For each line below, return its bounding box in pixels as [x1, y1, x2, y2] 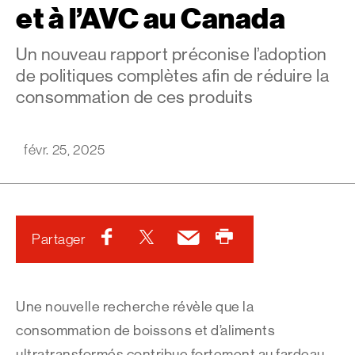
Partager [32, 231, 86, 247]
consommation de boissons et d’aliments [16, 323, 275, 338]
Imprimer [237, 229, 297, 247]
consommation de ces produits [16, 87, 253, 107]
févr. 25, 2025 [24, 142, 105, 158]
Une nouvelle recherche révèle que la [16, 299, 254, 315]
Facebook [123, 229, 188, 247]
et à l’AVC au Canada [16, 2, 285, 36]
